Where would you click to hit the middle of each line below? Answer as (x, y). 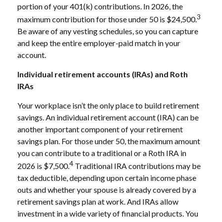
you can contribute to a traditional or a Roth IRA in (102, 153)
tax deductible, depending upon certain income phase (107, 178)
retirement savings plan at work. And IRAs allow (98, 202)
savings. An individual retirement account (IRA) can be (108, 117)
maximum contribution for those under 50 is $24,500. (107, 19)
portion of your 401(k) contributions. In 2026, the (100, 6)
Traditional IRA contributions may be (137, 166)
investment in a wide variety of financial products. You (108, 214)
